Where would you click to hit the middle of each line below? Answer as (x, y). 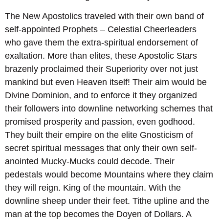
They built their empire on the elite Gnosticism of (99, 135)
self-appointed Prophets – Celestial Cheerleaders (101, 30)
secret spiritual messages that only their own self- (101, 148)
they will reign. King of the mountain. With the (93, 188)
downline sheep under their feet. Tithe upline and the (107, 201)
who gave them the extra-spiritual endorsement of (101, 43)
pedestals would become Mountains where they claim (109, 175)
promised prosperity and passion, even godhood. (100, 122)
